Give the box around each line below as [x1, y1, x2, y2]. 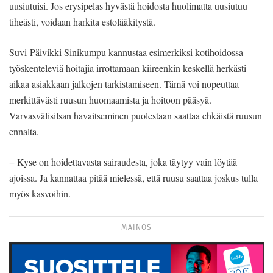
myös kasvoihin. [9, 186, 71, 200]
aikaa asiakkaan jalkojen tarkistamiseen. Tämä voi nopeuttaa [9, 77, 239, 90]
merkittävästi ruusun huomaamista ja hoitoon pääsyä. [9, 93, 211, 106]
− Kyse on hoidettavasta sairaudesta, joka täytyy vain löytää [9, 155, 237, 168]
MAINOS [121, 221, 152, 232]
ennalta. [9, 124, 39, 138]
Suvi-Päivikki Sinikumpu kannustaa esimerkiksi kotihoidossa [9, 45, 243, 58]
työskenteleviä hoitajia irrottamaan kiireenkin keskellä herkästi [9, 61, 246, 74]
